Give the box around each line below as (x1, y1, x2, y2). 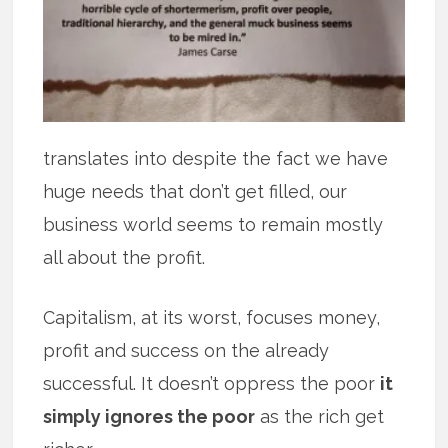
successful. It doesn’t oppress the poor (43, 372, 381, 394)
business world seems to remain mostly (43, 213, 384, 235)
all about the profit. (43, 246, 206, 268)
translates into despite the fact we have (43, 147, 389, 169)
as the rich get (255, 405, 385, 427)
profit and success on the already (43, 339, 330, 361)
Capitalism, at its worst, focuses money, (43, 306, 381, 328)
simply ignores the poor (43, 405, 256, 427)
